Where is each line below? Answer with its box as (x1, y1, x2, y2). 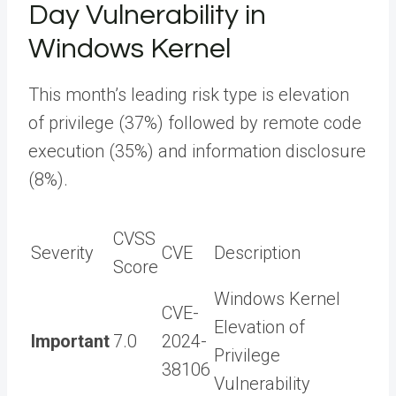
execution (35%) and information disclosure (28, 140, 366, 162)
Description (214, 241, 301, 263)
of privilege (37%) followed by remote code (28, 111, 362, 133)
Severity (31, 241, 94, 263)
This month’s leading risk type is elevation (28, 83, 349, 105)
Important (31, 330, 110, 352)
